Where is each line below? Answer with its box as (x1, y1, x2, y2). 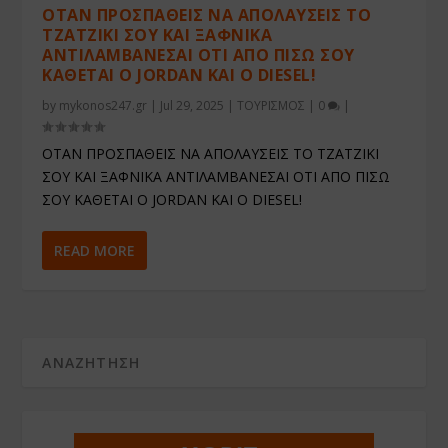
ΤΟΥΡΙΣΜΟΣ (237, 96, 306, 114)
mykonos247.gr (59, 96, 148, 114)
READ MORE (54, 240, 136, 260)
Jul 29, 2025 (160, 96, 225, 114)
